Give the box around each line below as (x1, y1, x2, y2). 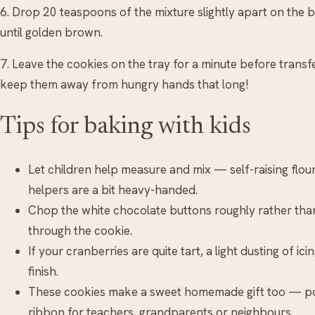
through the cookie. (28, 222, 132, 238)
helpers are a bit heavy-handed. (28, 181, 198, 198)
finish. (28, 263, 58, 279)
